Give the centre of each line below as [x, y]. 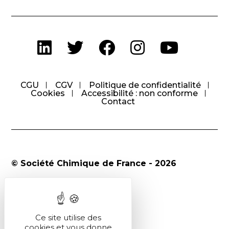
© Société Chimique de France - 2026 [94, 163]
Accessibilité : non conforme [139, 93]
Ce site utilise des [68, 217]
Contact [118, 101]
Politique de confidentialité [145, 85]
